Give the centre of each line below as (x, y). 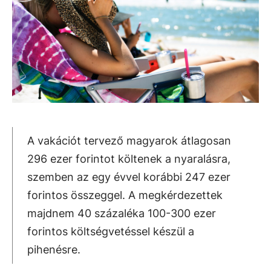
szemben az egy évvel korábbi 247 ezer (129, 177)
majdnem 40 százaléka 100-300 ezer (122, 213)
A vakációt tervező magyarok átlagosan (129, 141)
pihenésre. (57, 250)
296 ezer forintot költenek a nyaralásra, (129, 159)
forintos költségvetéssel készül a (111, 231)
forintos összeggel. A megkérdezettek (125, 195)
